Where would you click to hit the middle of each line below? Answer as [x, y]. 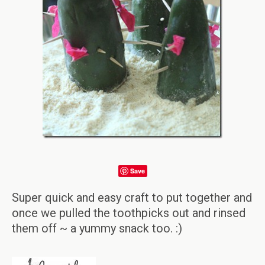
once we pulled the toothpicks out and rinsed [129, 213]
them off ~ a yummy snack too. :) [97, 228]
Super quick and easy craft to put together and [132, 198]
